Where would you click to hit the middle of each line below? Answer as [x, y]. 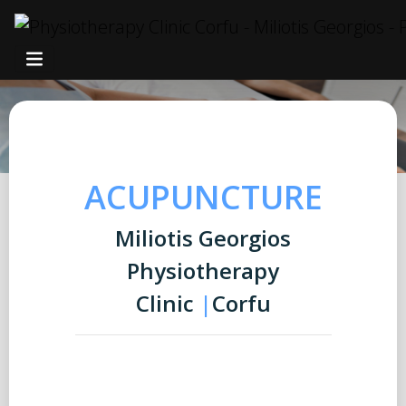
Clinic [167, 303]
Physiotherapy [203, 271]
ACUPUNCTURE [203, 197]
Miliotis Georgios [203, 238]
